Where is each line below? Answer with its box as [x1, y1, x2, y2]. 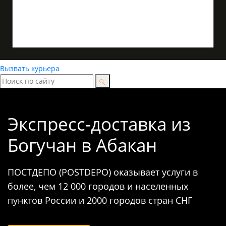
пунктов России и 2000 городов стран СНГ [8, 194, 192, 207]
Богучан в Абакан [8, 133, 157, 157]
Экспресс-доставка [8, 112, 171, 136]
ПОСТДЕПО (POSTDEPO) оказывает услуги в [8, 166, 198, 179]
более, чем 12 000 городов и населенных [8, 180, 188, 193]
